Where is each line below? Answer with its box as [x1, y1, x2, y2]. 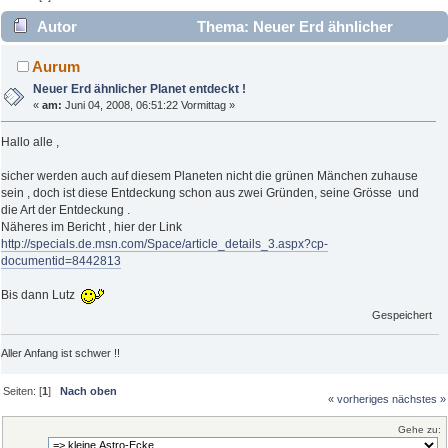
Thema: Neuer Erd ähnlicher [192, 18, 393, 36]
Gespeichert [372, 309, 433, 322]
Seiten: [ [3, 384, 43, 397]
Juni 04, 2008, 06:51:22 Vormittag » [62, 99, 236, 112]
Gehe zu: [398, 424, 441, 436]
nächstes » [391, 392, 446, 405]
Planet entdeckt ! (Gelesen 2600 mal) [10, 49, 267, 67]
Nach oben [60, 384, 118, 397]
